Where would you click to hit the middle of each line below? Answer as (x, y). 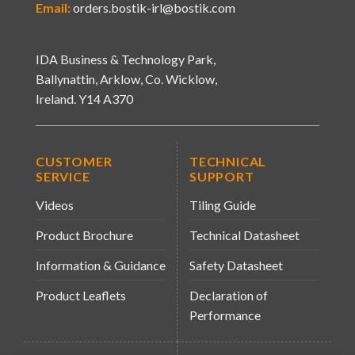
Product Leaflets (81, 295)
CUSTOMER (74, 161)
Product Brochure (84, 235)
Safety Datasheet (236, 265)
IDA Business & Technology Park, (125, 59)
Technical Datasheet (244, 235)
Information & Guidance (101, 265)
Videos (55, 204)
